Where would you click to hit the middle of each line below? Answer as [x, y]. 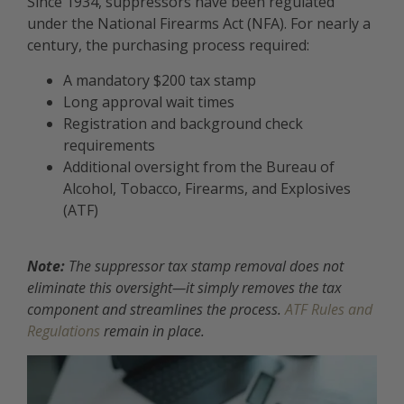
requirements [109, 145]
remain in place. [152, 331]
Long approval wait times [149, 101]
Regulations [64, 331]
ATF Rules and [329, 310]
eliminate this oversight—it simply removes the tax [184, 288]
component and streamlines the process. [156, 310]
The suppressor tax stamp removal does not [204, 266]
